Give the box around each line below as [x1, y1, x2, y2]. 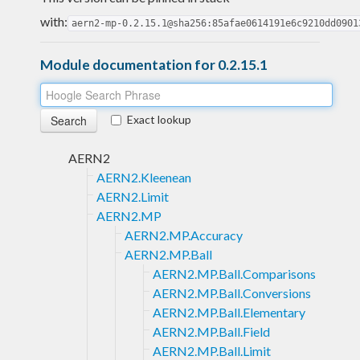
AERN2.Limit [96, 188, 169, 204]
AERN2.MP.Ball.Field [153, 323, 270, 339]
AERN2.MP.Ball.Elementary [153, 304, 305, 320]
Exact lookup [127, 112, 191, 126]
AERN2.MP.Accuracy [125, 227, 243, 243]
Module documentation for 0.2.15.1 [40, 55, 268, 73]
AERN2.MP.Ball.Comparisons [153, 265, 316, 281]
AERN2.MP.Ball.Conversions [153, 284, 311, 301]
